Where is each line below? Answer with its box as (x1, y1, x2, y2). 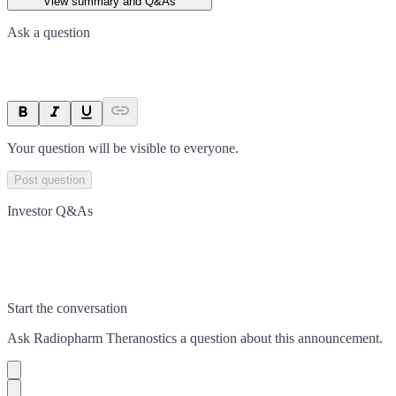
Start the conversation (7, 300, 127, 316)
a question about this (177, 330, 298, 346)
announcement (298, 330, 379, 346)
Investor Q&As (7, 202, 93, 218)
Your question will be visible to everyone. (7, 140, 239, 156)
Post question (14, 172, 85, 187)
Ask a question (7, 24, 90, 40)
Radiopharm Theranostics (34, 330, 177, 346)
